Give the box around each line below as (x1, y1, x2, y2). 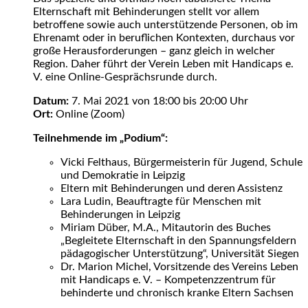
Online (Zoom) (53, 108, 124, 120)
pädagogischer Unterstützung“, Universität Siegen (60, 247, 299, 259)
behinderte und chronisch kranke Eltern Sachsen (60, 287, 294, 298)
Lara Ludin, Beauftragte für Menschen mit (60, 195, 261, 207)
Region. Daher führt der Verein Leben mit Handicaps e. (33, 58, 294, 69)
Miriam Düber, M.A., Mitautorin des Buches (60, 221, 271, 233)
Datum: (33, 95, 69, 107)
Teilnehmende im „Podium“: (33, 132, 168, 144)
